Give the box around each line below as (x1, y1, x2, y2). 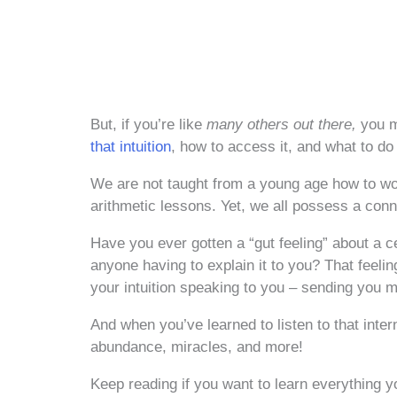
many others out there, (206, 116, 361, 134)
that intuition (90, 138, 171, 156)
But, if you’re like (90, 116, 206, 134)
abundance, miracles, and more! (90, 339, 303, 356)
